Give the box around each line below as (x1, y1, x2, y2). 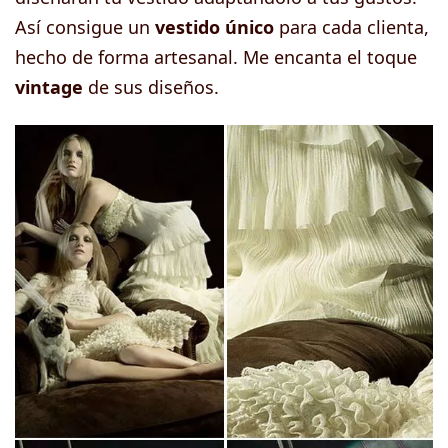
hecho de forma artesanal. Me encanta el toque (15, 45, 417, 70)
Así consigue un (15, 15, 155, 40)
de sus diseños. (83, 75, 219, 100)
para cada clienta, (274, 15, 429, 40)
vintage (15, 75, 83, 100)
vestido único (155, 15, 274, 40)
